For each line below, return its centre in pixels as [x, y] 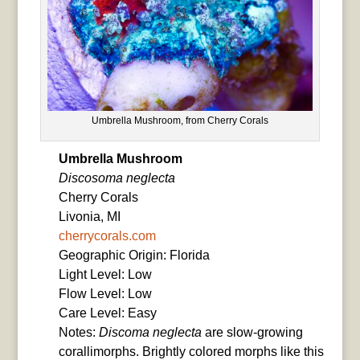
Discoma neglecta [150, 333]
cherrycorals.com [107, 236]
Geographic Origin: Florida [134, 256]
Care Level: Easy [107, 313]
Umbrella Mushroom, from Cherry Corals [180, 121]
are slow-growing [252, 333]
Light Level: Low [105, 275]
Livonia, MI [89, 217]
